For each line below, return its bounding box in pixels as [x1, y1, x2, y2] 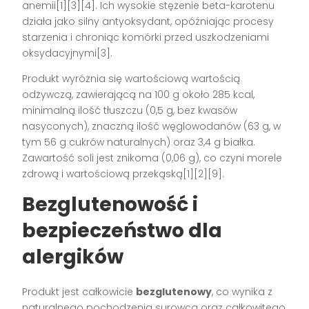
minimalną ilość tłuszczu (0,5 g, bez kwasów [22, 103, 238, 118]
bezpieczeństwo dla [22, 217, 223, 245]
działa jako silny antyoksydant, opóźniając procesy [22, 14, 275, 29]
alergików [22, 243, 124, 271]
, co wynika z [212, 285, 273, 299]
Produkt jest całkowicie [22, 285, 137, 299]
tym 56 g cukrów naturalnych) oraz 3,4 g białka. [22, 135, 256, 150]
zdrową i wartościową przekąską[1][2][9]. [22, 167, 225, 181]
